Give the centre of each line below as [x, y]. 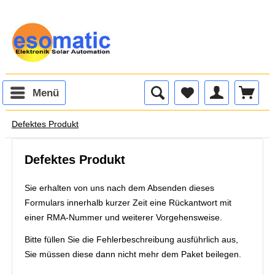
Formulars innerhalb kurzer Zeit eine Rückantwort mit [128, 203]
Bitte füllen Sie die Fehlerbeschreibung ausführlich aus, [131, 239]
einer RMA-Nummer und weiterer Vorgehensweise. [123, 217]
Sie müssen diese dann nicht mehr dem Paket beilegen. [133, 254]
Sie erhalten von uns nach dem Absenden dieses [119, 188]
